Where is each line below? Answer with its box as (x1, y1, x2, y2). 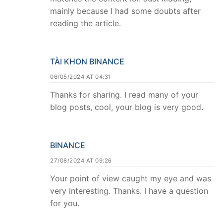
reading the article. (50, 18, 121, 29)
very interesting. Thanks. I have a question (50, 185, 208, 196)
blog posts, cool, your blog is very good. (50, 102, 203, 112)
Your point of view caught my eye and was (50, 173, 211, 183)
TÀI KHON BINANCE (50, 56, 124, 66)
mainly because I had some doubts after (50, 6, 201, 16)
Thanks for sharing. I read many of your (50, 89, 198, 100)
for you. (50, 198, 79, 208)
